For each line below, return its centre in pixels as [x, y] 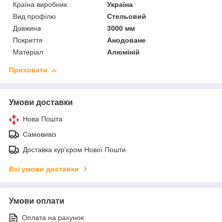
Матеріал [28, 52]
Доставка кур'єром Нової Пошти [74, 150]
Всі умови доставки [44, 169]
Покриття [28, 40]
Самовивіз [39, 135]
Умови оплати [37, 201]
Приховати [28, 70]
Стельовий [127, 17]
